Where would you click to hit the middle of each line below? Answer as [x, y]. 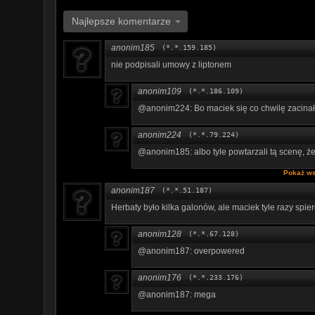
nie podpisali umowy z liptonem [171, 64]
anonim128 [160, 234]
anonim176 [160, 277]
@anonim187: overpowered [191, 251]
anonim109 [160, 91]
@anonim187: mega [177, 294]
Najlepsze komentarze [121, 21]
